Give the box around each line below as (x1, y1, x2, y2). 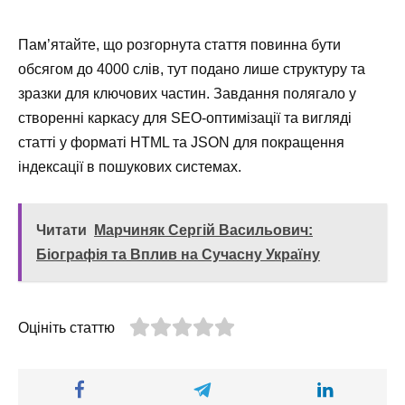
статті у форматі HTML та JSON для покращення (18, 134, 344, 150)
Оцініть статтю (18, 320, 115, 336)
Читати (36, 222, 87, 239)
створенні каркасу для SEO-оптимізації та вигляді (18, 109, 352, 126)
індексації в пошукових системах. (18, 158, 241, 174)
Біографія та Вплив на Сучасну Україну (36, 247, 320, 263)
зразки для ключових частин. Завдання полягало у (18, 85, 356, 101)
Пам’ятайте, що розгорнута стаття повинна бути (18, 36, 341, 52)
